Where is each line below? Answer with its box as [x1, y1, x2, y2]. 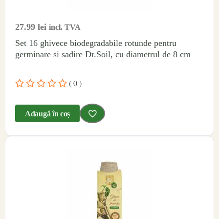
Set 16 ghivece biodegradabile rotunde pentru [15, 38, 176, 48]
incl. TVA [49, 22, 81, 31]
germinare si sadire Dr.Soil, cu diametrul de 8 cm [15, 49, 191, 59]
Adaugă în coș [25, 109, 70, 118]
